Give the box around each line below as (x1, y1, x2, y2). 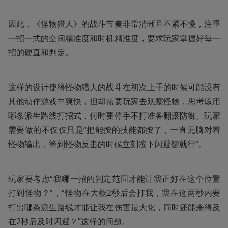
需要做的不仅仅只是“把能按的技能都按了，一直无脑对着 (8, 124, 220, 135)
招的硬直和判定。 (8, 47, 73, 58)
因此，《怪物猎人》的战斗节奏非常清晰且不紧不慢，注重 (8, 18, 220, 30)
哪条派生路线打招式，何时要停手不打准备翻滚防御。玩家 (8, 110, 220, 121)
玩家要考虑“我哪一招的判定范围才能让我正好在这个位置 (8, 173, 220, 184)
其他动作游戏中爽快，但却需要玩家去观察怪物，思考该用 (8, 96, 220, 107)
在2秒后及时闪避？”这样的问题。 (8, 216, 130, 227)
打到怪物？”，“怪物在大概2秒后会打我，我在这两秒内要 (8, 187, 220, 198)
